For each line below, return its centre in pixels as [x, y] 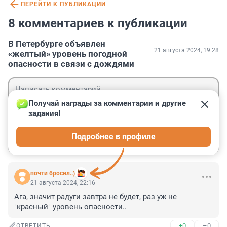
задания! [44, 114]
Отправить [185, 139]
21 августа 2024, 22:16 [63, 183]
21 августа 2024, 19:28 [186, 50]
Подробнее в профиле [113, 137]
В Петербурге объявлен [57, 44]
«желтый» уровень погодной [68, 54]
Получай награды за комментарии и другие [108, 104]
